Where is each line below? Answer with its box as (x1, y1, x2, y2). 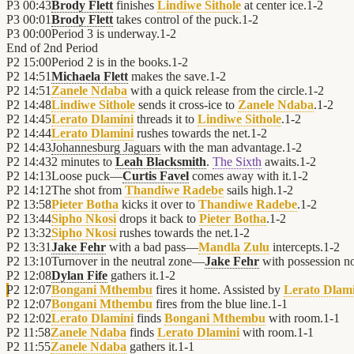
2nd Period (43, 41, 98, 55)
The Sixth (213, 155, 262, 169)
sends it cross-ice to (135, 98, 238, 112)
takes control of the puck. (113, 13, 242, 27)
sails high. (224, 183, 277, 198)
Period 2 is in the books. (51, 55, 171, 70)
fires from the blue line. (153, 297, 271, 311)
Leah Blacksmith (115, 155, 206, 169)
